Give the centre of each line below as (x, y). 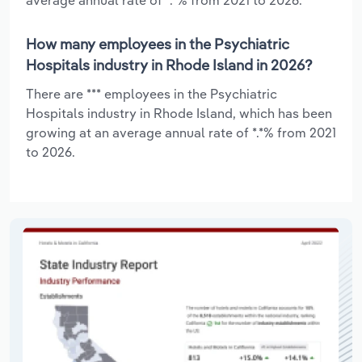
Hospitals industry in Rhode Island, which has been (179, 113)
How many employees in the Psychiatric (158, 44)
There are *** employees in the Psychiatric (152, 93)
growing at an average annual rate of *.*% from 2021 (181, 132)
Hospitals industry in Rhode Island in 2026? (169, 65)
